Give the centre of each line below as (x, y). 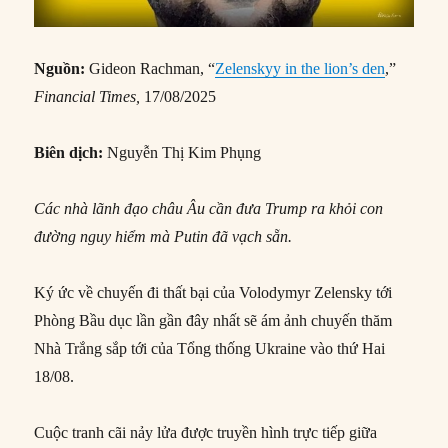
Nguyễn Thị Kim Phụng (182, 153)
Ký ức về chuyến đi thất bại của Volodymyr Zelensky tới (213, 293)
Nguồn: (60, 69)
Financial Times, (87, 97)
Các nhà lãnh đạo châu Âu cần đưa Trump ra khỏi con (209, 209)
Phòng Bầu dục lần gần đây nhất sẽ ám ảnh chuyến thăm (213, 321)
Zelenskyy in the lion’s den (300, 69)
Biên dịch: (69, 153)
